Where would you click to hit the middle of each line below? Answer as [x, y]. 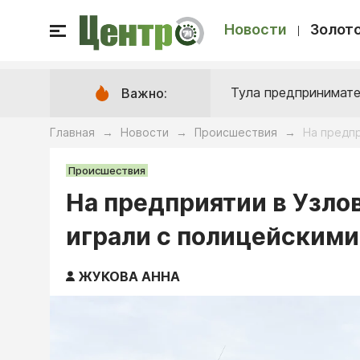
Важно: [144, 93]
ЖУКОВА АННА [129, 276]
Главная [72, 132]
